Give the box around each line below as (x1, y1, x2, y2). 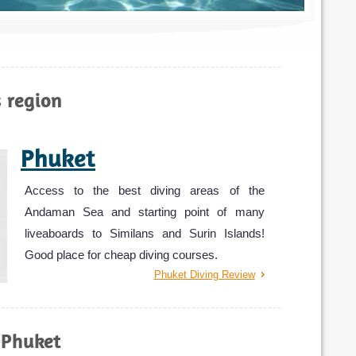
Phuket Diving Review (153, 268, 255, 281)
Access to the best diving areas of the (25, 183, 265, 197)
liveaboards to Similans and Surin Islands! (25, 226, 265, 240)
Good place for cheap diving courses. (25, 247, 218, 261)
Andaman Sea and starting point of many (25, 204, 265, 219)
